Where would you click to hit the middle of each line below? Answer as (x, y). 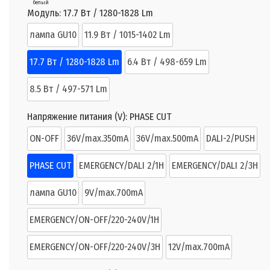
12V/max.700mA (199, 247)
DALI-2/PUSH (231, 139)
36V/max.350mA (98, 139)
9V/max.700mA (114, 193)
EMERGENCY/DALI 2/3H (215, 166)
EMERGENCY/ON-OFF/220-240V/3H (95, 247)
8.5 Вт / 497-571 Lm (68, 89)
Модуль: (45, 13)
